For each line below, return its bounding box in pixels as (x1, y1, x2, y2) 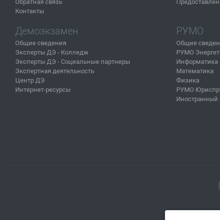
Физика (176, 77, 199, 84)
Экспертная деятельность (15, 67, 94, 75)
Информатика (176, 58, 218, 65)
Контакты (15, 7, 44, 15)
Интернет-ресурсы (15, 86, 71, 93)
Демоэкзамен (15, 25, 78, 37)
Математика (176, 67, 214, 75)
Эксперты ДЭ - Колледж (15, 49, 88, 56)
